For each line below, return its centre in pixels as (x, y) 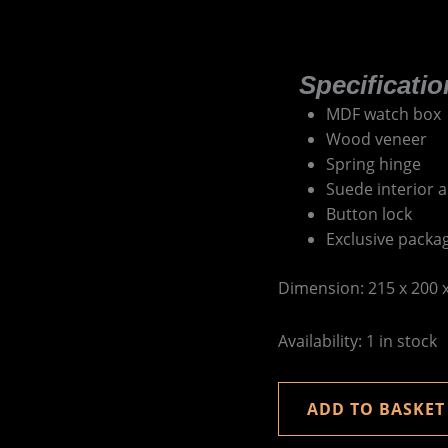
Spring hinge (373, 164)
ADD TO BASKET (375, 409)
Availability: (319, 341)
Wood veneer (376, 139)
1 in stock (401, 341)
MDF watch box (383, 114)
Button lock (368, 214)
